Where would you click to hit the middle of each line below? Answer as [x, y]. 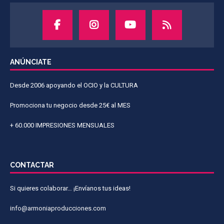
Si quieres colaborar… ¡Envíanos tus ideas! [70, 188]
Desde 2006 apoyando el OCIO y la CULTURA [74, 85]
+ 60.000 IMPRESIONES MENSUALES [62, 125]
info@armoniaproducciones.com [58, 208]
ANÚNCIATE [31, 62]
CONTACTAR [32, 165]
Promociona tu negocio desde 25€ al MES [70, 105]
